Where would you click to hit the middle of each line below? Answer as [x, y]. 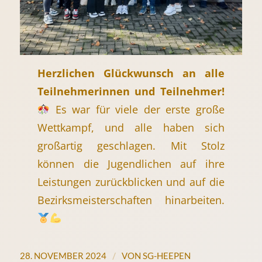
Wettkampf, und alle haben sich [131, 127]
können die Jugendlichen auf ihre [131, 164]
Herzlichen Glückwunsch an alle [131, 73]
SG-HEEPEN [166, 255]
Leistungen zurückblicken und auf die [131, 182]
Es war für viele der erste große [137, 109]
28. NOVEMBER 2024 [63, 255]
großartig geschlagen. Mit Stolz [131, 146]
